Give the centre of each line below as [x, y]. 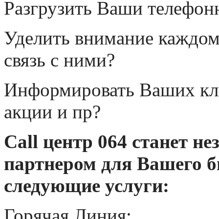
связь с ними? [59, 60]
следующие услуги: [87, 186]
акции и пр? [52, 112]
